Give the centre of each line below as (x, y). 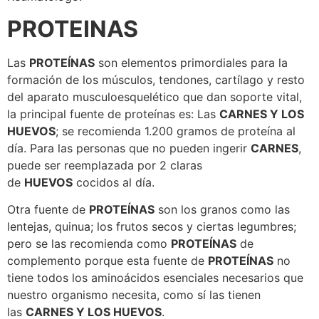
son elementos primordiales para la (191, 62)
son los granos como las (222, 210)
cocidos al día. (114, 182)
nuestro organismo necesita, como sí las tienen (134, 295)
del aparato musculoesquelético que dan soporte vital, (155, 96)
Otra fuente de (48, 210)
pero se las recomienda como (89, 244)
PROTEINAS (73, 28)
